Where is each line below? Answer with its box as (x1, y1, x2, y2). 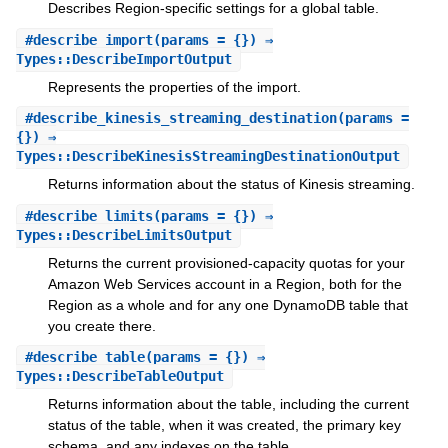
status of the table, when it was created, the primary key (47, 417, 401, 434)
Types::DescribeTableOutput (15, 368, 224, 385)
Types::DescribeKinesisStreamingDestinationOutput (15, 148, 400, 165)
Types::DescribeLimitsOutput (15, 226, 232, 243)
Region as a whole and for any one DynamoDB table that (47, 296, 408, 313)
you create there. (47, 317, 156, 334)
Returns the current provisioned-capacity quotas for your (47, 254, 405, 271)
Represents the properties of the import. (47, 78, 301, 95)
